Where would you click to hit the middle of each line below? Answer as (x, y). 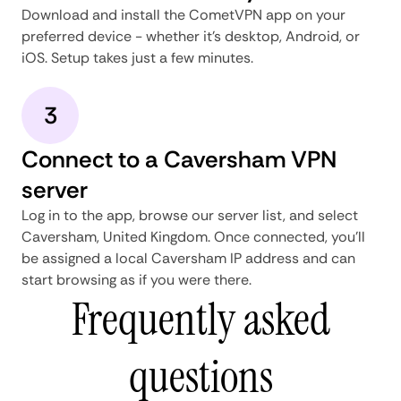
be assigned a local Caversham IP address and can (188, 258)
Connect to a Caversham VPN (179, 159)
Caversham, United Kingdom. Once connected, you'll (193, 236)
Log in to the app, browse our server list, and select (190, 215)
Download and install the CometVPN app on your (183, 14)
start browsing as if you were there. (137, 279)
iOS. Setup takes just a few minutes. (137, 57)
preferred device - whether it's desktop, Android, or (191, 36)
